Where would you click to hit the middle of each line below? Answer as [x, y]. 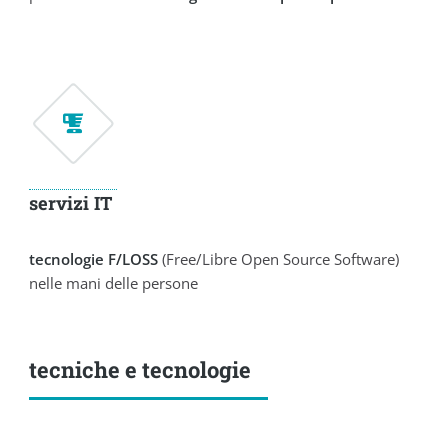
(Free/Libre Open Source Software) [279, 258]
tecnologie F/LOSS [94, 258]
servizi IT [71, 203]
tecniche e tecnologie [140, 370]
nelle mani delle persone [114, 282]
